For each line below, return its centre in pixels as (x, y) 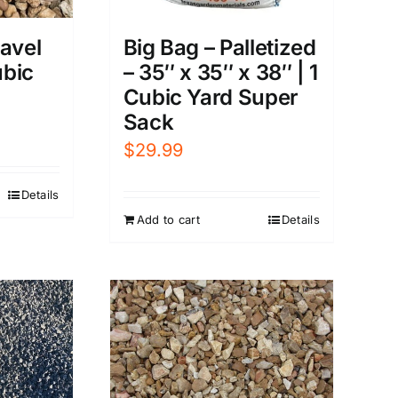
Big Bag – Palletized (219, 47)
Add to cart (168, 219)
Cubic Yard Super (211, 97)
